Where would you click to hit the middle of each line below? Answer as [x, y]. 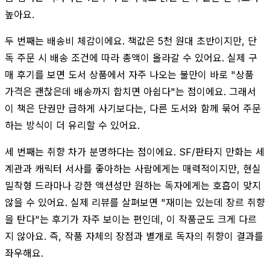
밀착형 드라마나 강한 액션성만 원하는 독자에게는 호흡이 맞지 [133, 185]
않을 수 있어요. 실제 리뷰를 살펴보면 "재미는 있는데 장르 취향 [135, 202]
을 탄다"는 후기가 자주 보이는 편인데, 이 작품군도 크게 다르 [131, 219]
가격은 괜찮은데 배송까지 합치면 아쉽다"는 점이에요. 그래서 [130, 91]
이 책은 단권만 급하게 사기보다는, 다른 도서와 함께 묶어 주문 [133, 108]
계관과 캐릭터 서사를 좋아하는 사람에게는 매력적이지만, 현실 [133, 168]
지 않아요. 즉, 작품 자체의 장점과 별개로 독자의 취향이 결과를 [134, 236]
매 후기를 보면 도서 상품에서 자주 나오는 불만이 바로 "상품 [129, 74]
